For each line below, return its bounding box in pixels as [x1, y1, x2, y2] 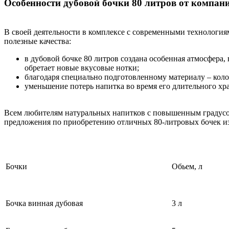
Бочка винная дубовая [6, 199, 83, 208]
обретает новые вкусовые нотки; [25, 63, 139, 73]
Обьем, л [172, 162, 202, 171]
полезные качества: [4, 37, 71, 46]
